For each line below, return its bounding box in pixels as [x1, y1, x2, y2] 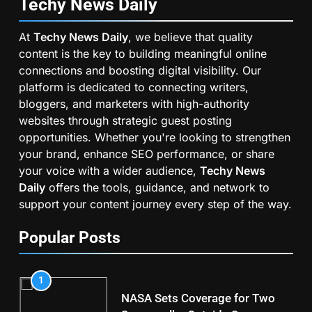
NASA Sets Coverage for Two [120, 291, 275, 305]
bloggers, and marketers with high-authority [19, 97, 249, 111]
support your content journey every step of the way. [19, 197, 292, 212]
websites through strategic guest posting [19, 114, 232, 128]
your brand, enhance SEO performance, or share [19, 147, 274, 162]
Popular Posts [19, 228, 120, 248]
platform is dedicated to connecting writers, [19, 80, 249, 95]
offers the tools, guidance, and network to [45, 180, 270, 195]
